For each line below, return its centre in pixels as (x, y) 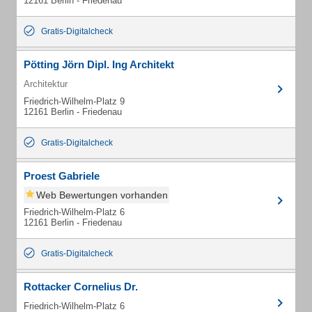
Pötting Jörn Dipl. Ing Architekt (99, 64)
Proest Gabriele (62, 176)
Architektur (46, 84)
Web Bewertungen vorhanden (102, 195)
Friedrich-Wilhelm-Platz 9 (74, 101)
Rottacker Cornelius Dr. (81, 287)
